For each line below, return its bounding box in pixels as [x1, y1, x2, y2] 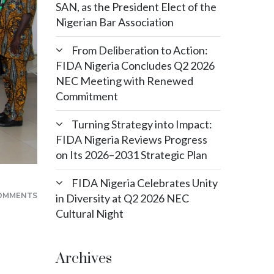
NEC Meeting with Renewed [56, 74, 193, 87]
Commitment [56, 89, 118, 103]
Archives [56, 250, 112, 268]
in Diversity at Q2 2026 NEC [56, 191, 189, 205]
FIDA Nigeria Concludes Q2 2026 [56, 59, 215, 72]
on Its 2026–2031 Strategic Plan [56, 148, 207, 161]
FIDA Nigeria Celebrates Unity [72, 176, 218, 190]
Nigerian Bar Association [56, 15, 174, 29]
